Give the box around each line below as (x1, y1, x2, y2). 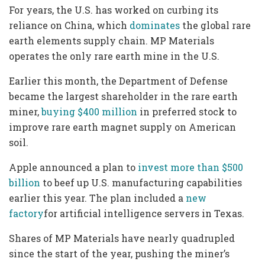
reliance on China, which (9, 19, 130, 32)
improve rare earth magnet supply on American (9, 121, 236, 134)
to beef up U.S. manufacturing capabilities (40, 176, 242, 189)
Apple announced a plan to (9, 161, 138, 174)
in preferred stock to (137, 105, 237, 118)
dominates (130, 19, 180, 32)
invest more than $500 (138, 161, 243, 174)
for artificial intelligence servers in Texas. (44, 207, 244, 220)
